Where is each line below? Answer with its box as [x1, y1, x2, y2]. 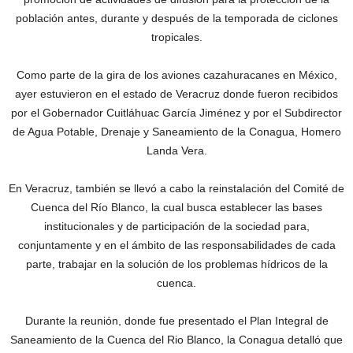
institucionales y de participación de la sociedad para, [43, 220, 310, 233]
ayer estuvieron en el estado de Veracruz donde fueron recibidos [15, 87, 338, 101]
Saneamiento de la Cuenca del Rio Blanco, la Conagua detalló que [10, 333, 343, 347]
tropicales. [150, 31, 203, 44]
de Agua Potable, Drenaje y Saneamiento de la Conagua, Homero [12, 125, 341, 139]
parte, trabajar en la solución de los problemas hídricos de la [25, 258, 328, 271]
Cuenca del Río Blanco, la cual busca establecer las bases [31, 201, 322, 214]
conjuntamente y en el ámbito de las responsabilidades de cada [17, 239, 336, 252]
